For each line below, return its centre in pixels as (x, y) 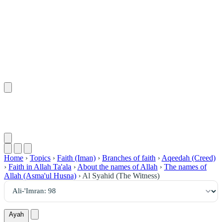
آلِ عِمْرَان (186, 113)
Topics (40, 158)
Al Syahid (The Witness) (121, 175)
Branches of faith (129, 158)
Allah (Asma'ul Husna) (40, 175)
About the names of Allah (117, 166)
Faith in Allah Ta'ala (40, 166)
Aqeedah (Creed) (189, 158)
